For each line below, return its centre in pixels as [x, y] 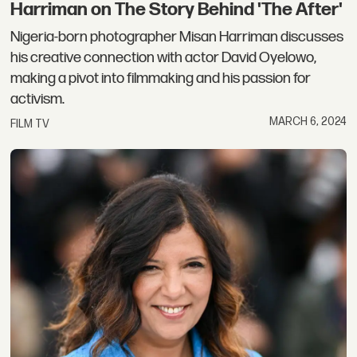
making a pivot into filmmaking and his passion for [161, 78]
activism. [38, 99]
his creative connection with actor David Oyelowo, [164, 57]
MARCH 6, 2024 [308, 122]
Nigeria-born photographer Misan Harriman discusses [177, 37]
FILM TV [30, 124]
